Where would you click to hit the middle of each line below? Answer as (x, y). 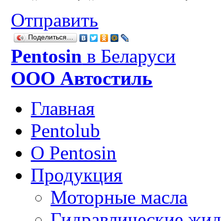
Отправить (55, 20)
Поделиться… (51, 37)
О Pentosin (74, 153)
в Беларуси (129, 56)
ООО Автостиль (82, 78)
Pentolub (66, 131)
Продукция (77, 175)
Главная (63, 109)
